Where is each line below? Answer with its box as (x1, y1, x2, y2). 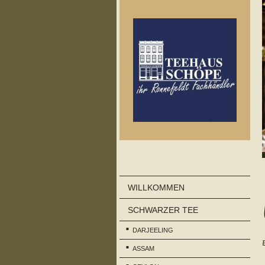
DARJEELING (132, 226, 174, 234)
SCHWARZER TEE (128, 205, 198, 215)
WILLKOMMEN (128, 182, 185, 192)
